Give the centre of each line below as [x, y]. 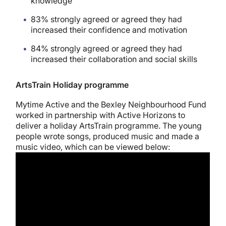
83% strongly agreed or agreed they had [107, 19]
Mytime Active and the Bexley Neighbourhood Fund [111, 104]
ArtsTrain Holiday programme [72, 84]
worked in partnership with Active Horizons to [101, 115]
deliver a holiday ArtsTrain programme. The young [109, 125]
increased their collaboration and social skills [114, 59]
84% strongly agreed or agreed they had [107, 48]
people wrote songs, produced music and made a [108, 136]
